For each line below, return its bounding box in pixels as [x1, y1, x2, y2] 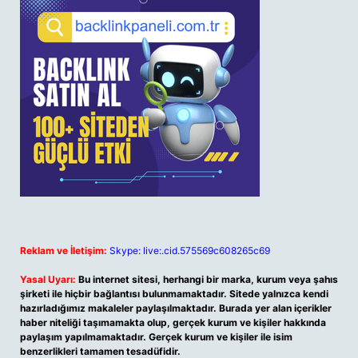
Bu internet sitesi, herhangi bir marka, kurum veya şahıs [78, 273, 338, 285]
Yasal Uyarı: [20, 273, 76, 285]
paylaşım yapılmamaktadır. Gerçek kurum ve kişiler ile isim [20, 331, 292, 343]
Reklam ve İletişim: [20, 245, 107, 257]
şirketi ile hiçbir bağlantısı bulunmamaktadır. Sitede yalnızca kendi [20, 288, 328, 300]
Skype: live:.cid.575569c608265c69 [109, 245, 270, 257]
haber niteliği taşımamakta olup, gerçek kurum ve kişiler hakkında [20, 316, 326, 328]
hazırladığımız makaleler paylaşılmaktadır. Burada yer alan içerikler [20, 302, 332, 314]
